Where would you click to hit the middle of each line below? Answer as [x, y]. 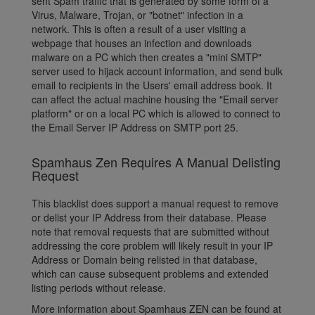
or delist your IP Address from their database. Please [149, 218]
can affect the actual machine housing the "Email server [155, 99]
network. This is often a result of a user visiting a [139, 29]
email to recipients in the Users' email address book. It [152, 85]
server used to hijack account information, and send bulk [157, 71]
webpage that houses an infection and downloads [142, 43]
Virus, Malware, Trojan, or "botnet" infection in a [137, 15]
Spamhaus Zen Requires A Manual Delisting [156, 162]
